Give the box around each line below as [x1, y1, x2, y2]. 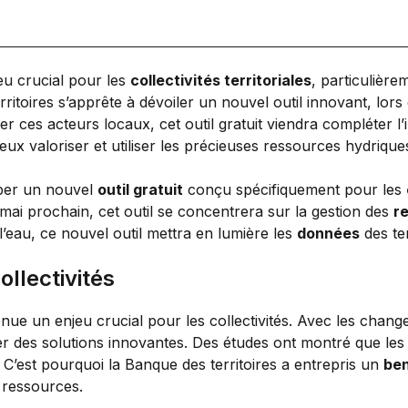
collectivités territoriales [130, 70, 311, 89]
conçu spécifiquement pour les [183, 179, 406, 199]
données [297, 223, 360, 242]
